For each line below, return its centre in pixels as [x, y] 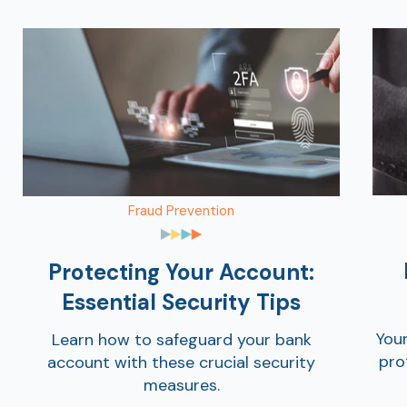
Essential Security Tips [181, 303]
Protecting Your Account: [181, 273]
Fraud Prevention [181, 210]
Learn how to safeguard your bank [181, 339]
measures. [181, 385]
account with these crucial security [181, 362]
